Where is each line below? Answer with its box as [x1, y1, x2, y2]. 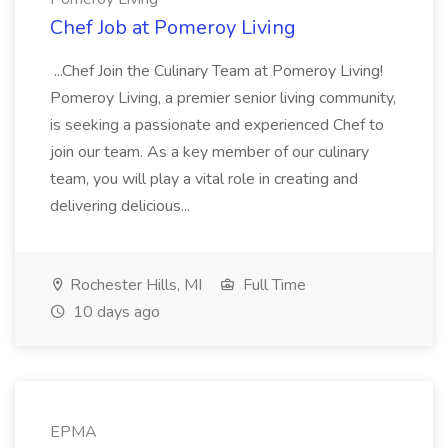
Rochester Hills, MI [66, 274, 202, 296]
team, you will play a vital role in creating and [50, 168, 358, 190]
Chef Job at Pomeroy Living [50, 14, 296, 41]
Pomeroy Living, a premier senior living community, [50, 87, 396, 109]
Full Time [239, 274, 306, 296]
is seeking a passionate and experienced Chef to [50, 114, 384, 136]
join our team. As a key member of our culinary [50, 141, 369, 163]
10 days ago [69, 301, 160, 323]
